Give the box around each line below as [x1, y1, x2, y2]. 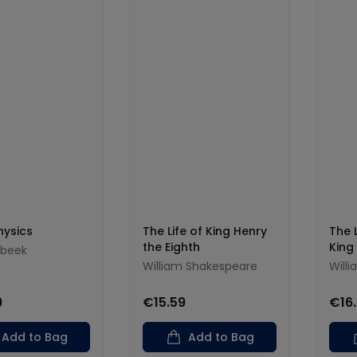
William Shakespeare [143, 258, 257, 274]
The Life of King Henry [143, 223, 267, 239]
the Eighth [143, 239, 200, 255]
